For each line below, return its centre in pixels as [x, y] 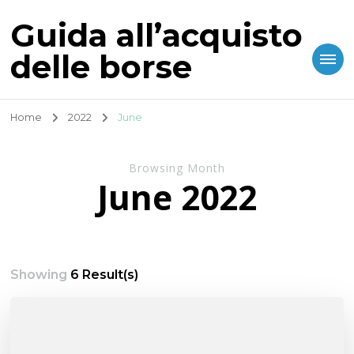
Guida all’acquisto [157, 35]
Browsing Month [177, 168]
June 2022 [177, 197]
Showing [41, 275]
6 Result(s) [105, 275]
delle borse [102, 67]
